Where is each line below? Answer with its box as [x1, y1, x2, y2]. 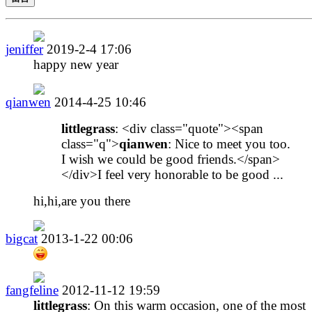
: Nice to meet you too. [168, 136, 290, 151]
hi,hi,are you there [33, 193, 130, 208]
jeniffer [6, 41, 43, 56]
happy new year [33, 56, 118, 72]
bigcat [6, 231, 38, 246]
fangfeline [6, 282, 58, 297]
